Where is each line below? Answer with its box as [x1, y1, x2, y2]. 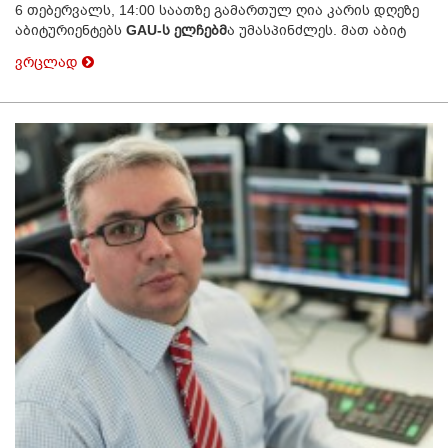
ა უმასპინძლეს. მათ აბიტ [227, 22, 406, 39]
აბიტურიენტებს [15, 22, 126, 39]
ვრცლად [15, 54, 82, 71]
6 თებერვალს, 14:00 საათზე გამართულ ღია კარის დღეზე [15, 2, 419, 19]
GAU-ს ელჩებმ [126, 22, 227, 39]
